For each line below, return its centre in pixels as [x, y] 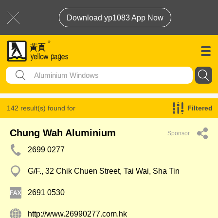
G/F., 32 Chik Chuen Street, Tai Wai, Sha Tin [104, 171]
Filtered [200, 108]
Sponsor [179, 133]
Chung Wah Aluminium [63, 133]
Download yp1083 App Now [115, 18]
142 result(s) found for [41, 108]
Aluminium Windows [38, 127]
